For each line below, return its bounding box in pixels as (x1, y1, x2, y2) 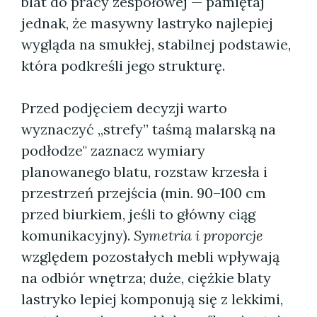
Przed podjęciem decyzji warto (21, 99, 227, 117)
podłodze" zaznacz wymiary (21, 142, 205, 159)
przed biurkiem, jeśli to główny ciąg (21, 205, 255, 223)
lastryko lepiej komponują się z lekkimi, (21, 290, 283, 308)
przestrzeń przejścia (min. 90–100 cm (21, 184, 266, 202)
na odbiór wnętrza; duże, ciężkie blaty (21, 269, 271, 287)
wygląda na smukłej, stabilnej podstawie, (21, 35, 291, 53)
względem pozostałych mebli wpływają (21, 248, 279, 265)
